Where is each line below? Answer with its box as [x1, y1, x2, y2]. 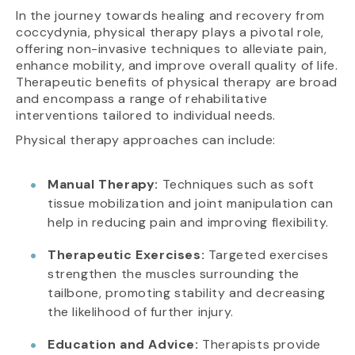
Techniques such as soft [158, 175, 315, 193]
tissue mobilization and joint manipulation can [48, 194, 334, 212]
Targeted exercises [204, 246, 329, 263]
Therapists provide [198, 335, 322, 353]
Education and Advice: [48, 335, 199, 353]
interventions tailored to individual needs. [16, 106, 276, 124]
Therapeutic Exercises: [48, 246, 205, 263]
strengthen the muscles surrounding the [48, 265, 300, 282]
